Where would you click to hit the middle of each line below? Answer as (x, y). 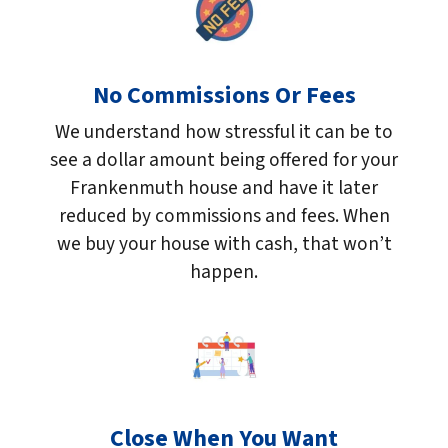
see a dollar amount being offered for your (224, 159)
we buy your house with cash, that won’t (224, 243)
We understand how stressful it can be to (224, 131)
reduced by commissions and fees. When (224, 215)
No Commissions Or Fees (224, 95)
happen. (224, 271)
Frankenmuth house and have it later (224, 187)
